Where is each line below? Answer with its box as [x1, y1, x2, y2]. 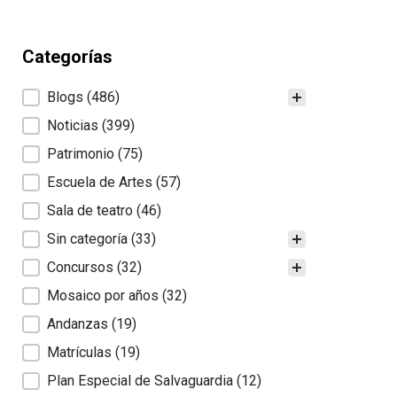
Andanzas [47, 315, 112, 333]
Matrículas [47, 344, 115, 362]
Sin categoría [47, 230, 131, 248]
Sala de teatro [47, 202, 136, 220]
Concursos [47, 259, 117, 276]
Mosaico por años [47, 287, 162, 305]
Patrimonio [47, 145, 118, 163]
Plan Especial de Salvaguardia [47, 372, 237, 390]
